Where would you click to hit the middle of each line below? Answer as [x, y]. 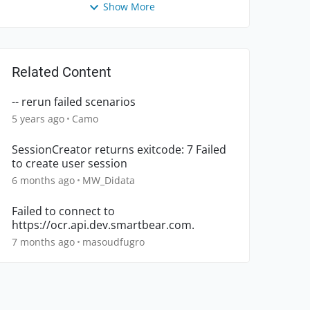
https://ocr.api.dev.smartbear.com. [103, 225]
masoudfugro [113, 242]
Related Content [62, 72]
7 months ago [43, 242]
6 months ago [43, 181]
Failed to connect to [63, 211]
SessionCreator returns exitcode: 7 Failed [119, 150]
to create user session [70, 164]
